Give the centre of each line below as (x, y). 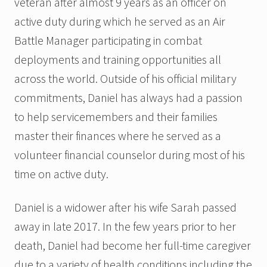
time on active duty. (61, 173)
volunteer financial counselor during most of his (130, 154)
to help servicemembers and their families (116, 116)
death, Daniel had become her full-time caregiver (133, 245)
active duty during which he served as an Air (120, 21)
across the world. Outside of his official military (125, 78)
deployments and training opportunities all (118, 59)
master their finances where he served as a (118, 135)
